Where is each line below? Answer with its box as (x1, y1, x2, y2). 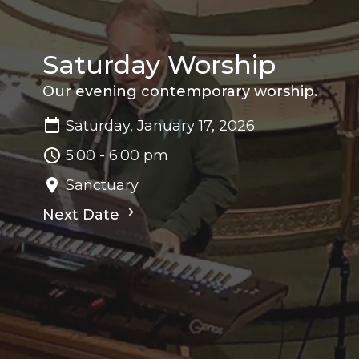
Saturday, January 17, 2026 (65, 116, 255, 135)
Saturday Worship (42, 48, 276, 80)
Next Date (42, 205, 123, 224)
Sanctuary (65, 175, 139, 194)
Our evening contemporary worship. (42, 82, 317, 100)
